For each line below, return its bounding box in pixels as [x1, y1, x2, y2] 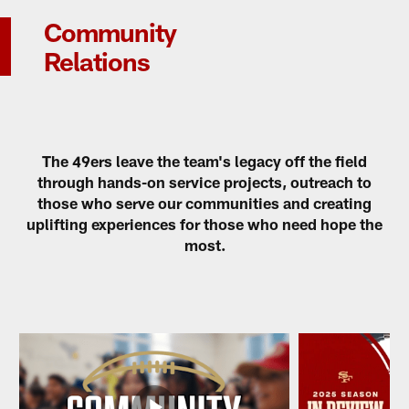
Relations [44, 45, 150, 77]
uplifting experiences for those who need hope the [26, 215, 383, 234]
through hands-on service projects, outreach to [37, 173, 372, 192]
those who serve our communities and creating [37, 194, 372, 213]
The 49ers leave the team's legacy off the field [42, 152, 367, 171]
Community [44, 16, 176, 47]
